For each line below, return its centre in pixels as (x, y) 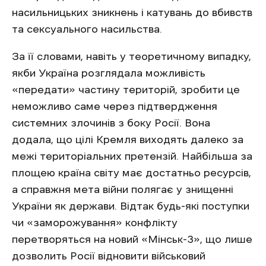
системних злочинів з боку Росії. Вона (111, 123)
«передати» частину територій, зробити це (126, 89)
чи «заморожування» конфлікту (95, 222)
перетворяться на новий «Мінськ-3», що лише (132, 239)
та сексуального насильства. (87, 29)
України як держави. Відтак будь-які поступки (131, 206)
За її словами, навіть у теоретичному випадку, (132, 56)
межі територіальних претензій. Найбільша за (132, 156)
